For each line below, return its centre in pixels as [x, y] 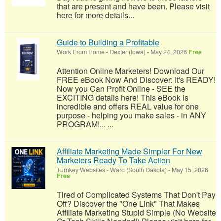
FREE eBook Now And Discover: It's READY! [136, 79]
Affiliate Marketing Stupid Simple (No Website [136, 212]
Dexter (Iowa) [128, 52]
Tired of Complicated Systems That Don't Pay [136, 194]
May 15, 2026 [189, 169]
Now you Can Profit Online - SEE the [121, 88]
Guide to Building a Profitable [108, 42]
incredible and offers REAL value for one [128, 106]
